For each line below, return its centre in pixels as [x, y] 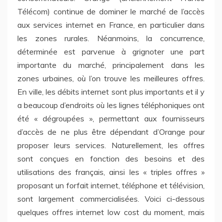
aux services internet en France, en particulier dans [111, 25]
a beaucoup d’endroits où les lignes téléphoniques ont [111, 105]
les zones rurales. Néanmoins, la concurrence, [111, 38]
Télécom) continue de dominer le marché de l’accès [111, 11]
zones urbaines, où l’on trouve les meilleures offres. [111, 78]
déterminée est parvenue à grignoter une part [111, 51]
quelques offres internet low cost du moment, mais [111, 212]
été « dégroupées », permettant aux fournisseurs [111, 118]
